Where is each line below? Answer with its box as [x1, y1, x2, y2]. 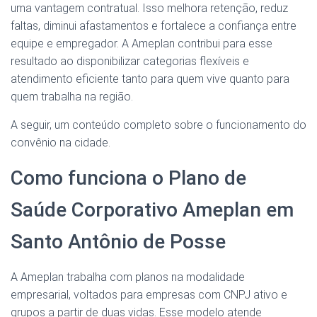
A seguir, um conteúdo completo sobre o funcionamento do [11, 118, 306, 132]
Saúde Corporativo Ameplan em [11, 198, 294, 222]
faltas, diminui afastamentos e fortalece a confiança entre [11, 19, 296, 33]
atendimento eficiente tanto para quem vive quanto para [11, 72, 289, 86]
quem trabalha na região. [11, 90, 133, 104]
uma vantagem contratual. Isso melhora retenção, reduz [11, 1, 288, 16]
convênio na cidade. [11, 136, 110, 150]
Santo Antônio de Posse [11, 230, 226, 254]
